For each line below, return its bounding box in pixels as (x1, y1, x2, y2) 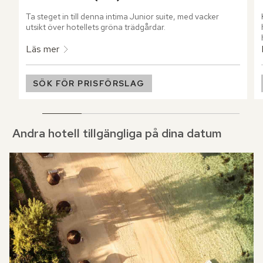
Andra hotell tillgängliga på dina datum (12, 126, 222, 141)
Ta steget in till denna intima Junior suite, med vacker (26, 11, 219, 22)
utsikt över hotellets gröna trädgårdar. (26, 22, 166, 33)
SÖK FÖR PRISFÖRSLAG (33, 78, 145, 89)
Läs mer (26, 43, 59, 56)
